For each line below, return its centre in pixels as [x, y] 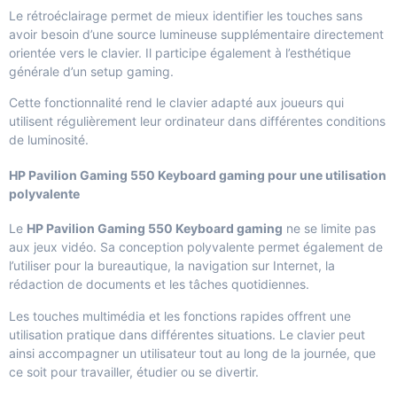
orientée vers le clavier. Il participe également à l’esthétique [180, 52]
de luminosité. [49, 140]
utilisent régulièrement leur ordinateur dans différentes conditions [197, 121]
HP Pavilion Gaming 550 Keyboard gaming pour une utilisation [198, 175]
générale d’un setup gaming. [91, 71]
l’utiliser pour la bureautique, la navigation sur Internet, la [172, 266]
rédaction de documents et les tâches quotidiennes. [159, 284]
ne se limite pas [329, 229]
